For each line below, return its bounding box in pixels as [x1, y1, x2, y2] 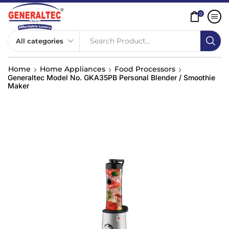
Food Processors [114, 64, 175, 74]
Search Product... [90, 36, 151, 46]
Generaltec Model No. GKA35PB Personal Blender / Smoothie [8, 73, 215, 82]
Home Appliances [40, 64, 105, 74]
